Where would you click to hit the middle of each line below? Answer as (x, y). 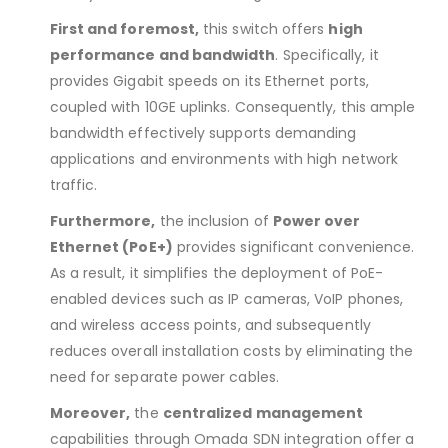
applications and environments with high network (223, 158)
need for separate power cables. (164, 376)
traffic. (73, 184)
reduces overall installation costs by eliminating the (231, 350)
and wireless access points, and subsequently (210, 324)
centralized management (263, 412)
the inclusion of (214, 220)
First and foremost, (124, 28)
